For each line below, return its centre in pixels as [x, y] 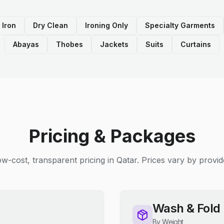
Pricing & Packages [112, 136]
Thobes [69, 44]
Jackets [114, 44]
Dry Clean [50, 25]
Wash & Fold [186, 208]
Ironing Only [106, 25]
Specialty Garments [180, 25]
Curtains [196, 44]
